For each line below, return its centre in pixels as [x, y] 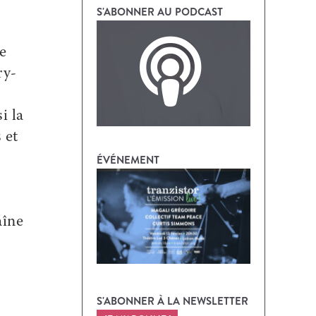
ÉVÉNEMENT [128, 160]
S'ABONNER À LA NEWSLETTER [172, 301]
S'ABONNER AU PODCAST [160, 12]
